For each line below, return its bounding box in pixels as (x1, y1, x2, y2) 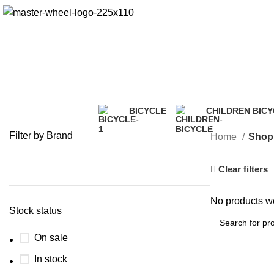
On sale (34, 232, 68, 243)
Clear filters (218, 163, 268, 174)
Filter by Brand (9, 130, 73, 141)
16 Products (206, 118, 253, 128)
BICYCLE (129, 105, 166, 116)
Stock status (9, 206, 62, 216)
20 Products (129, 118, 176, 128)
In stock (34, 254, 67, 264)
